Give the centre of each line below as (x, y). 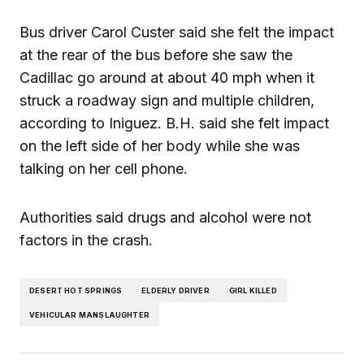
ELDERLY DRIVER (175, 290)
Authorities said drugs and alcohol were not (165, 218)
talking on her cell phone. (104, 169)
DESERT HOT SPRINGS (76, 290)
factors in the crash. (86, 240)
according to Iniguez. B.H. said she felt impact (174, 123)
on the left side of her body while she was (160, 146)
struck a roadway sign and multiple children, (167, 101)
